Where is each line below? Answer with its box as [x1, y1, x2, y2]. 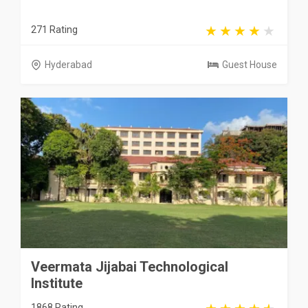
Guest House [222, 59, 277, 71]
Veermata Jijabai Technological [31, 258, 228, 275]
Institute [31, 274, 82, 291]
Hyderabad [45, 59, 92, 71]
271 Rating [31, 24, 78, 36]
